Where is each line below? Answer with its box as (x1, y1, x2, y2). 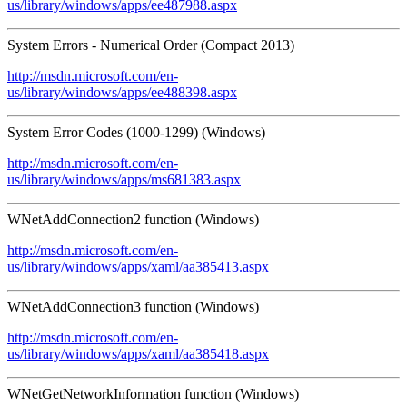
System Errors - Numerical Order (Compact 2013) (7, 36, 294, 53)
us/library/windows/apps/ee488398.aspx (7, 84, 237, 100)
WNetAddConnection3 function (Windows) (7, 298, 259, 314)
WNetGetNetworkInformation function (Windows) (7, 385, 299, 402)
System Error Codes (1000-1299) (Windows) (7, 124, 265, 140)
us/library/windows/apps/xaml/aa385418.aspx (7, 345, 269, 362)
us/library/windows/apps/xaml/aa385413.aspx (7, 258, 269, 274)
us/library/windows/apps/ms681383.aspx (7, 171, 241, 187)
